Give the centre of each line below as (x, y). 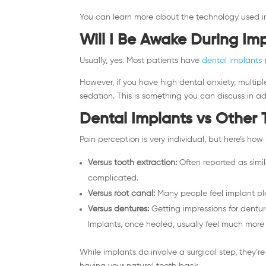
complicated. (113, 178)
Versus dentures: (119, 209)
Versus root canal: (122, 193)
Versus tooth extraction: (133, 162)
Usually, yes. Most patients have (140, 60)
